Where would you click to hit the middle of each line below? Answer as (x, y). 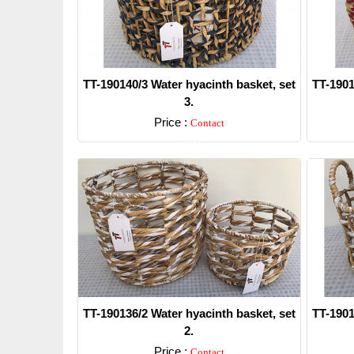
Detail (189, 143)
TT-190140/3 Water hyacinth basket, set (189, 84)
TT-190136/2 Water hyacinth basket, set (189, 313)
